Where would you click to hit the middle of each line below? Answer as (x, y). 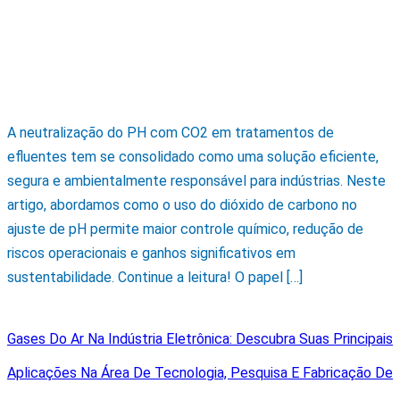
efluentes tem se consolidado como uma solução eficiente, (193, 157)
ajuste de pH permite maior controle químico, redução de (185, 229)
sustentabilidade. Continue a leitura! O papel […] (155, 278)
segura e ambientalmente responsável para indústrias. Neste (196, 181)
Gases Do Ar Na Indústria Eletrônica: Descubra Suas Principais (200, 338)
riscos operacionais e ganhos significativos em (151, 254)
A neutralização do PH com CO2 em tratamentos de (171, 133)
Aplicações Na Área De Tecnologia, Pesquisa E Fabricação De (200, 372)
